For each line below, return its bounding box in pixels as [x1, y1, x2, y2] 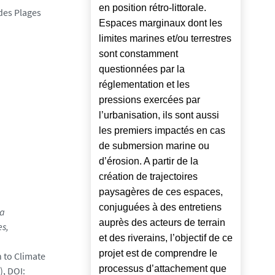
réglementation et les [99, 79, 190, 90]
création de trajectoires [99, 171, 198, 182]
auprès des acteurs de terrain [99, 217, 225, 228]
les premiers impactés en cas [99, 125, 225, 136]
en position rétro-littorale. [99, 2, 206, 13]
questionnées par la [99, 63, 185, 74]
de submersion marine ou [99, 140, 209, 151]
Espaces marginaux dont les [99, 17, 222, 28]
